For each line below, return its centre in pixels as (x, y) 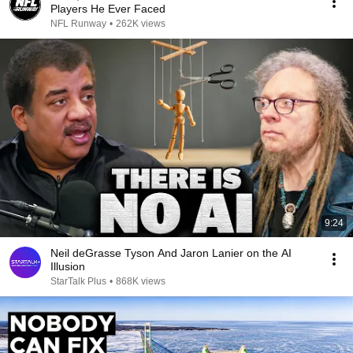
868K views (141, 281)
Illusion (68, 266)
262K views (141, 24)
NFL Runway (78, 24)
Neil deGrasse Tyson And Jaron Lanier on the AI (171, 253)
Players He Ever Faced (108, 9)
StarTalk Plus (78, 281)
